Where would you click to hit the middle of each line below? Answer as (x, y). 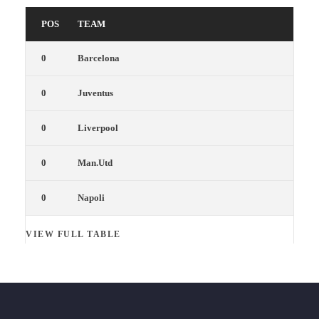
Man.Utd (95, 163)
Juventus (95, 93)
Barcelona (99, 58)
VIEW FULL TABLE (73, 234)
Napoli (91, 198)
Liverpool (98, 128)
